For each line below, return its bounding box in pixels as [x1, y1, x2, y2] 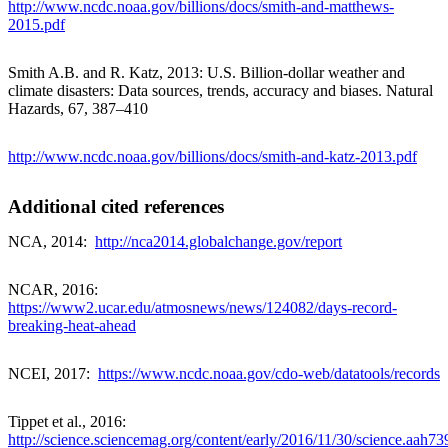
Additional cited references [8, 196, 224, 218]
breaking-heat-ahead [8, 317, 136, 335]
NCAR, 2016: [8, 281, 102, 299]
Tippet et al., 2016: [8, 413, 130, 431]
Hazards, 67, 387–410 [8, 100, 148, 118]
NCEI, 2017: [8, 365, 98, 383]
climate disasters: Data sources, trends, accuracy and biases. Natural [8, 82, 433, 100]
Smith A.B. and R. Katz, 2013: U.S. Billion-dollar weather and [8, 64, 405, 82]
